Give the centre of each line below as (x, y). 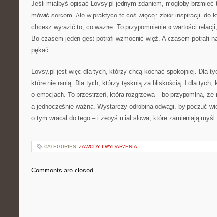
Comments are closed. (63, 170)
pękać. (41, 50)
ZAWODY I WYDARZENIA (108, 147)
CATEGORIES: (62, 147)
